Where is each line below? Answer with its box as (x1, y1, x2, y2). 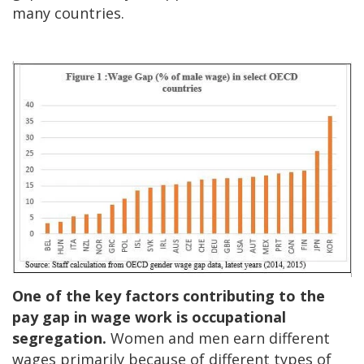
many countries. (12, 3, 124, 23)
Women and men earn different (106, 327, 330, 348)
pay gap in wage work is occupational (12, 306, 286, 327)
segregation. (12, 327, 106, 348)
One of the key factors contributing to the (12, 285, 325, 305)
